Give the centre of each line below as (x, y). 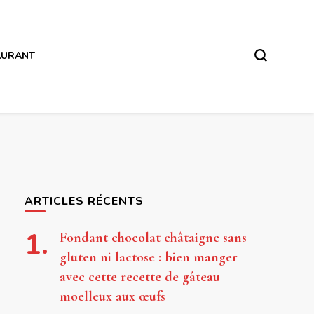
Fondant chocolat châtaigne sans (153, 237)
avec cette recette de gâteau (139, 277)
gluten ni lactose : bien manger (148, 257)
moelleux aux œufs (112, 296)
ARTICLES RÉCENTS (84, 201)
